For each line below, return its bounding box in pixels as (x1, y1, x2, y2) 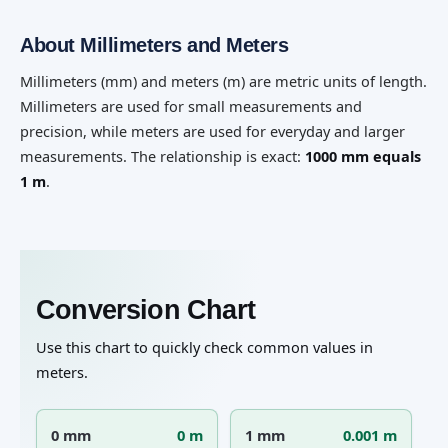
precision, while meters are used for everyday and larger (20, 120, 405, 141)
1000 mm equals (305, 145, 421, 166)
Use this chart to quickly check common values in (36, 336, 373, 357)
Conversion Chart (36, 293, 255, 325)
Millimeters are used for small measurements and (20, 95, 362, 116)
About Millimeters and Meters (20, 33, 288, 56)
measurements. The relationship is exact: (20, 145, 305, 166)
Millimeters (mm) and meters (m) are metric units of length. (20, 70, 427, 91)
